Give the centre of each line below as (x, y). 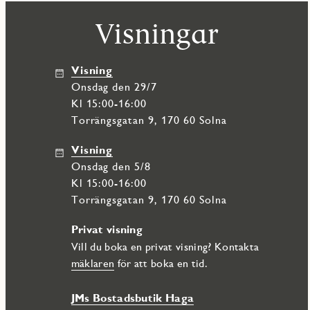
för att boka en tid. (161, 264)
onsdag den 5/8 (116, 167)
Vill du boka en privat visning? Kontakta (165, 247)
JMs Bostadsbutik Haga (133, 298)
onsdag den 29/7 (119, 87)
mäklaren (93, 264)
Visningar (157, 34)
